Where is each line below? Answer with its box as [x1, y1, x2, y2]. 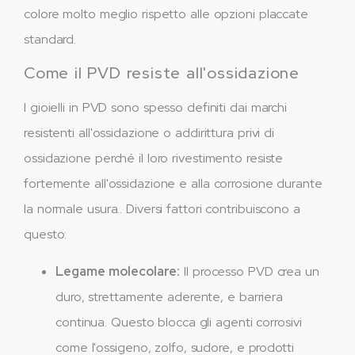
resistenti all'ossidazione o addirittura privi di [24, 124, 275, 142]
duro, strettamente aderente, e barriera [55, 288, 284, 305]
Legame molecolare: [55, 262, 181, 280]
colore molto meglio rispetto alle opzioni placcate [24, 5, 308, 22]
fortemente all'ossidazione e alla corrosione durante [24, 175, 323, 193]
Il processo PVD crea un [180, 262, 319, 280]
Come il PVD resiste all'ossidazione [24, 63, 300, 84]
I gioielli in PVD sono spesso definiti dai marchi [24, 99, 288, 116]
